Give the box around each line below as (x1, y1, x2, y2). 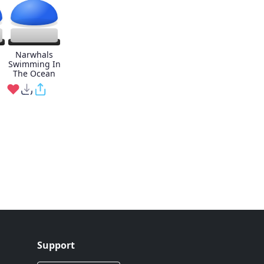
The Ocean (13, 68, 55, 79)
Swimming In (8, 58, 61, 70)
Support (37, 239, 75, 252)
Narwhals (15, 49, 53, 60)
